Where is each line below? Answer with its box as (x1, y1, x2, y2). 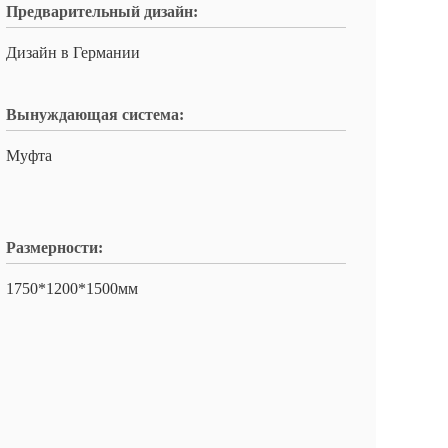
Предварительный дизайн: (6, 3, 198, 20)
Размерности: (6, 239, 103, 256)
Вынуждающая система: (6, 106, 184, 123)
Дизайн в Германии (6, 44, 140, 61)
